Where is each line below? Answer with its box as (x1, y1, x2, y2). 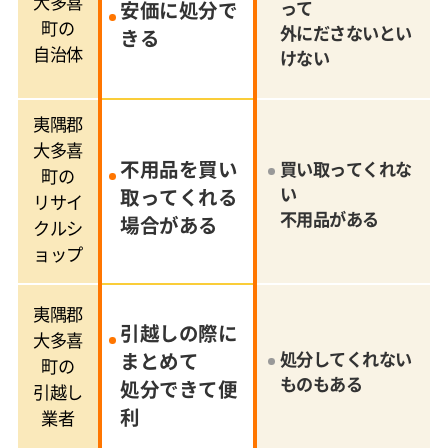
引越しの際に (120, 317, 238, 347)
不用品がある (279, 205, 379, 232)
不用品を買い (120, 153, 238, 183)
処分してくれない (279, 345, 412, 372)
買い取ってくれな (279, 155, 412, 182)
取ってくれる (120, 181, 238, 211)
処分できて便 (120, 373, 238, 403)
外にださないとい (279, 19, 412, 46)
